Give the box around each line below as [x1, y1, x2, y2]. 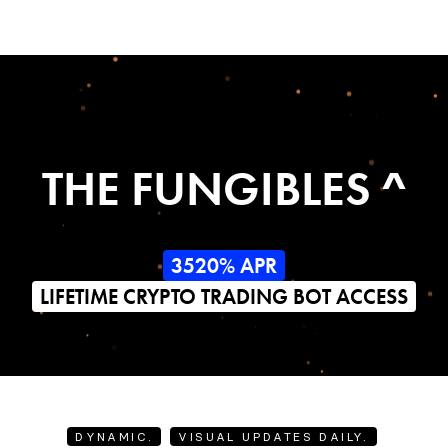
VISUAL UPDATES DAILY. [178, 428, 369, 444]
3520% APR [171, 251, 277, 279]
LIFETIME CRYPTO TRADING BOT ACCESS [40, 282, 408, 310]
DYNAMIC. [75, 428, 154, 444]
